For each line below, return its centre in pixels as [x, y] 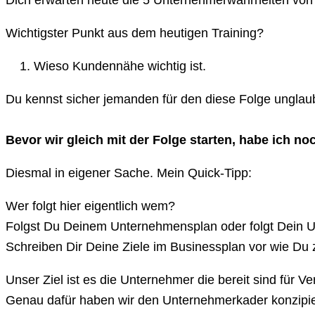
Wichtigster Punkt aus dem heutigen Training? [135, 33]
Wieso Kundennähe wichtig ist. [120, 66]
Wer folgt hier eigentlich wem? [90, 206]
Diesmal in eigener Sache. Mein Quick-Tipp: [129, 173]
